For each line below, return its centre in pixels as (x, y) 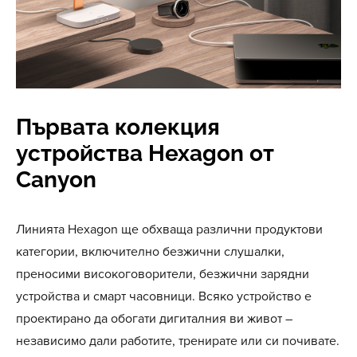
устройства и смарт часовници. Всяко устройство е (164, 296)
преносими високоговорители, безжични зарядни (163, 274)
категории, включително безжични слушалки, (150, 252)
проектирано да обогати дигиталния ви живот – (154, 319)
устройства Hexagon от (145, 153)
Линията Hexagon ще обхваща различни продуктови (169, 229)
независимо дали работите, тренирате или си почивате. (178, 341)
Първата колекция (118, 127)
